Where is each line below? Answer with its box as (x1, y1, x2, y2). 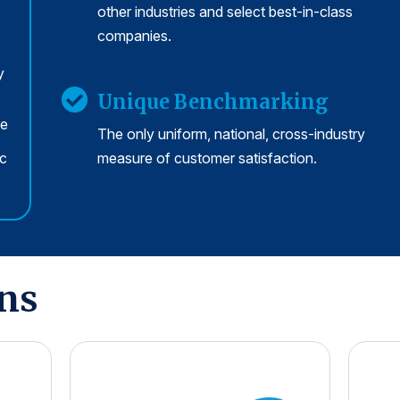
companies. (97, 27, 171, 46)
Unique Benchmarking (97, 89, 329, 115)
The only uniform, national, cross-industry (97, 125, 365, 144)
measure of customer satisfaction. (97, 149, 317, 168)
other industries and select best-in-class (97, 3, 353, 21)
